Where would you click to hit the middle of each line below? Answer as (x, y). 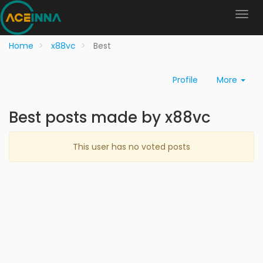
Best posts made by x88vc (110, 117)
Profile (185, 80)
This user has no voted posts (131, 147)
